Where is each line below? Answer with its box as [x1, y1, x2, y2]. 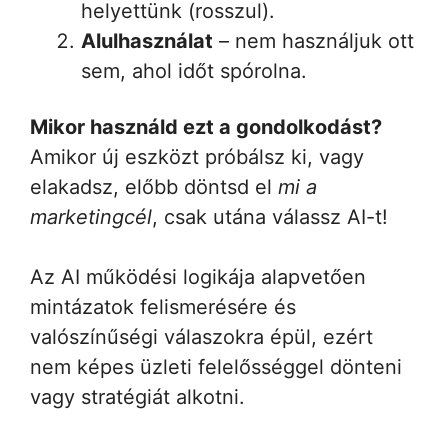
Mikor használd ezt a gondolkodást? [30, 114, 382, 139]
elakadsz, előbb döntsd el [30, 174, 278, 199]
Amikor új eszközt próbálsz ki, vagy [30, 144, 364, 169]
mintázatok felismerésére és [30, 294, 296, 319]
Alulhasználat [81, 29, 213, 54]
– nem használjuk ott [213, 29, 414, 54]
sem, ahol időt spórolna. [81, 59, 307, 84]
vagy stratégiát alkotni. [30, 384, 245, 409]
